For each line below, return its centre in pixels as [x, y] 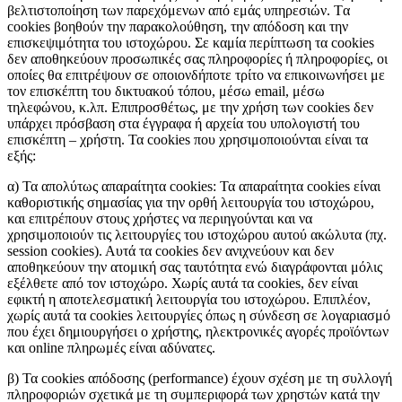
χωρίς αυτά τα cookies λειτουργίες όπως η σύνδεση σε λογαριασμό [199, 315]
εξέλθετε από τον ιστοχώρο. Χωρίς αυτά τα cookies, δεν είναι [183, 283]
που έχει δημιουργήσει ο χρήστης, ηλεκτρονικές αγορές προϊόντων [198, 331]
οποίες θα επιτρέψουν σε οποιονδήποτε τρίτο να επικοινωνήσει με [196, 74]
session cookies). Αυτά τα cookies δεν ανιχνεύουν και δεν [170, 250]
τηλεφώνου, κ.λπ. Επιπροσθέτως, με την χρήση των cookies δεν [190, 107]
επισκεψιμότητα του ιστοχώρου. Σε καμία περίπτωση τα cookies [191, 42]
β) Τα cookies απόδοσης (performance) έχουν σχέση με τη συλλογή [200, 378]
